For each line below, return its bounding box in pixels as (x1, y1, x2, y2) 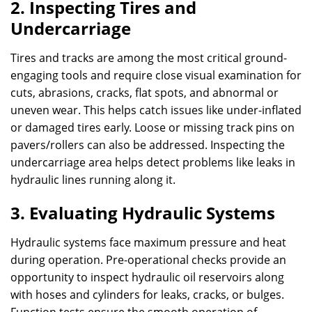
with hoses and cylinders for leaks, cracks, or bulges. (10, 287, 284, 302)
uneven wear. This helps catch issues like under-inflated (10, 102, 302, 118)
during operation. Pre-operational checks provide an (10, 252, 286, 267)
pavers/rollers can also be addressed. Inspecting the (10, 137, 285, 153)
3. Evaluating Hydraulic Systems (10, 201, 275, 224)
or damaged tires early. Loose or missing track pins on (10, 120, 295, 135)
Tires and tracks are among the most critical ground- (10, 50, 287, 65)
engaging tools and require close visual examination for (10, 68, 302, 83)
